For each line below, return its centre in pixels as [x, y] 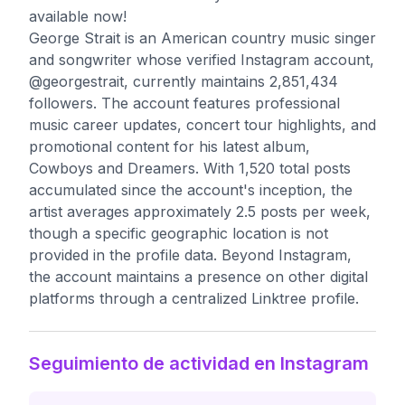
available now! [78, 16]
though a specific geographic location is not [179, 233]
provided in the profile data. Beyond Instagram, [190, 255]
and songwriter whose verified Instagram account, [202, 60]
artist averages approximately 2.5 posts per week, [200, 212]
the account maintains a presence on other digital [198, 277]
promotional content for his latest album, [170, 146]
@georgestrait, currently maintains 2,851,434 [184, 81]
